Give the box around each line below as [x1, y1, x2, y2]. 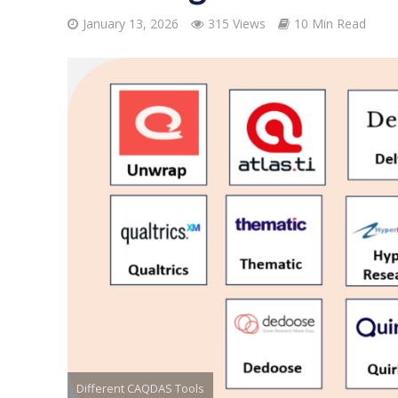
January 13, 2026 [82, 15, 179, 32]
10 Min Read [293, 15, 366, 32]
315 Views [207, 15, 266, 32]
